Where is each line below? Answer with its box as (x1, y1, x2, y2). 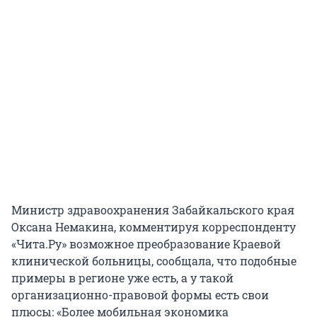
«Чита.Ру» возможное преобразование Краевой (11, 236, 281, 252)
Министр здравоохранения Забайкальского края (11, 202, 294, 218)
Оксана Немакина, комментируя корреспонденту (11, 219, 296, 235)
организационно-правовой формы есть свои (11, 287, 269, 303)
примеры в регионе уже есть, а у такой (11, 270, 234, 286)
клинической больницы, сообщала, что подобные (11, 253, 296, 269)
